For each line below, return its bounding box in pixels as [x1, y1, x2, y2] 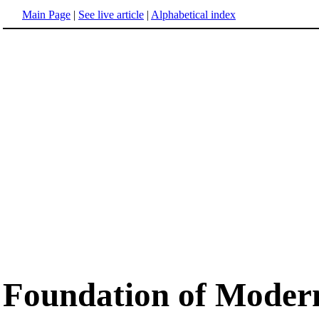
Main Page [22, 9, 70, 21]
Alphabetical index [151, 9, 236, 21]
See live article [78, 9, 144, 21]
